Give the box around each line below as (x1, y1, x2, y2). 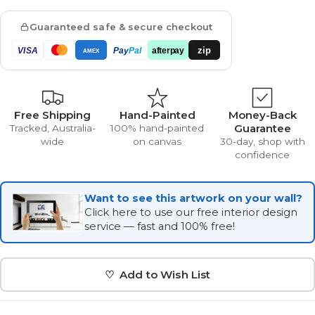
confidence (235, 148, 290, 160)
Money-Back (228, 108, 297, 122)
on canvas (133, 135, 182, 147)
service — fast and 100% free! (84, 219, 235, 233)
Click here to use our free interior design (84, 205, 297, 219)
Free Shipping (14, 108, 91, 122)
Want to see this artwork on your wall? (84, 191, 302, 205)
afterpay (151, 45, 185, 55)
